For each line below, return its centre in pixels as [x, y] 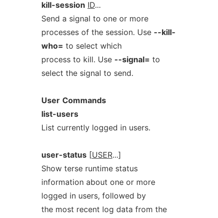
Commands [84, 100]
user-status [64, 155]
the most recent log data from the [104, 209]
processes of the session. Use [97, 32]
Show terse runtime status [89, 168]
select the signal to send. [87, 73]
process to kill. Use [78, 59]
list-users [60, 114]
